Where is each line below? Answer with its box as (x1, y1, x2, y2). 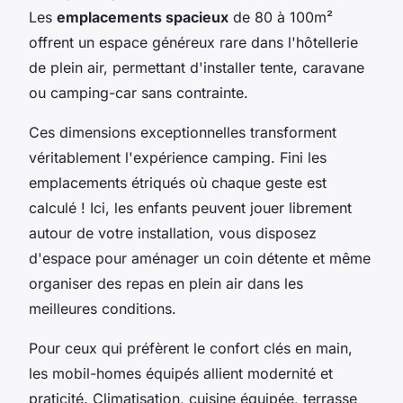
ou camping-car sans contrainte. (29, 84, 248, 103)
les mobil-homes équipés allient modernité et (29, 364, 333, 383)
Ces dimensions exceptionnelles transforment (29, 123, 336, 142)
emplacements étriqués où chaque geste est (29, 174, 327, 193)
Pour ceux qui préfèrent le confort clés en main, (29, 339, 353, 358)
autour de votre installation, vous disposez (29, 224, 317, 243)
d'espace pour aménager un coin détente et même (29, 249, 371, 268)
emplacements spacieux (57, 8, 228, 27)
